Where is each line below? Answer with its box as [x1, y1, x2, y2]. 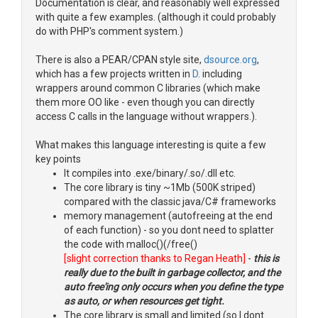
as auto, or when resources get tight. [64, 295, 224, 307]
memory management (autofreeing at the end [64, 210, 273, 221]
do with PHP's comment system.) [35, 26, 183, 37]
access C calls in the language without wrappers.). [35, 111, 257, 122]
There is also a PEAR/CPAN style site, [35, 54, 204, 65]
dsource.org [204, 54, 257, 65]
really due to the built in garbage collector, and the [64, 267, 280, 278]
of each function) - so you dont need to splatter [64, 224, 274, 236]
